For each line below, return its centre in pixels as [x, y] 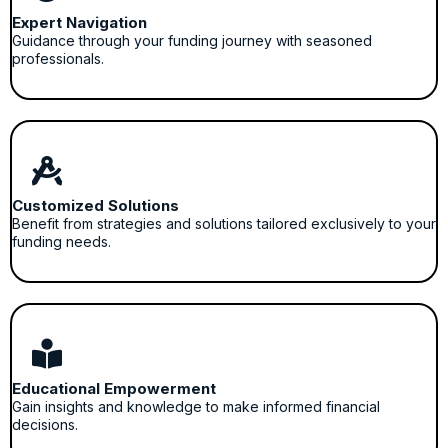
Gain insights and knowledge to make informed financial [196, 406]
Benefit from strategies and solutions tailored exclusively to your [224, 223]
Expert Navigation [79, 22]
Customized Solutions [95, 205]
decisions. [45, 424]
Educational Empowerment [114, 388]
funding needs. [61, 241]
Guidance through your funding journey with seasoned [192, 40]
